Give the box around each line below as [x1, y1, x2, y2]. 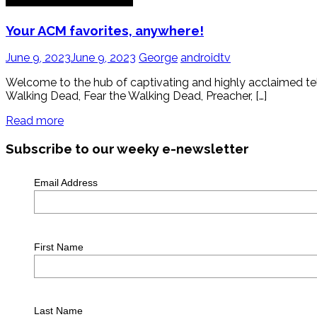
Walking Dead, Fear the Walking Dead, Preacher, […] [6, 89, 267, 103]
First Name [33, 241, 83, 253]
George [139, 51, 178, 65]
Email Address [33, 176, 98, 188]
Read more [6, 114, 64, 128]
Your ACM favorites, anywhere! [6, 22, 204, 38]
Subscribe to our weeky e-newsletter [6, 141, 249, 157]
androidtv [180, 51, 231, 65]
